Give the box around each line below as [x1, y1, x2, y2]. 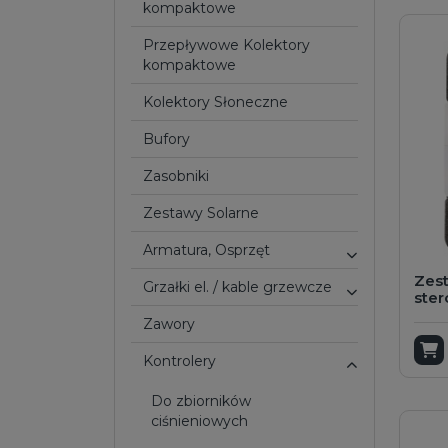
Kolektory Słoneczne [153, 93, 288, 111]
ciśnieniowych [151, 412, 248, 430]
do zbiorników [151, 392, 163, 410]
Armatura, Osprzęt [153, 241, 270, 259]
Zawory [153, 315, 195, 333]
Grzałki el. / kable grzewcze [154, 278, 332, 296]
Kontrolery [153, 352, 216, 370]
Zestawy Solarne [153, 204, 259, 222]
